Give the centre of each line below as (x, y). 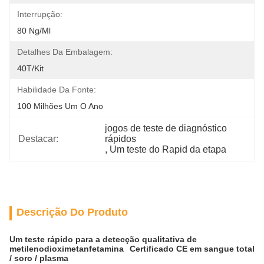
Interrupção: (40, 14)
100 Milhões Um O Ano (60, 106)
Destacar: (38, 139)
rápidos (121, 139)
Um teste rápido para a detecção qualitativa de (103, 239)
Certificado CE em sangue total (192, 249)
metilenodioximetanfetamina (67, 249)
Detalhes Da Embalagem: (65, 52)
